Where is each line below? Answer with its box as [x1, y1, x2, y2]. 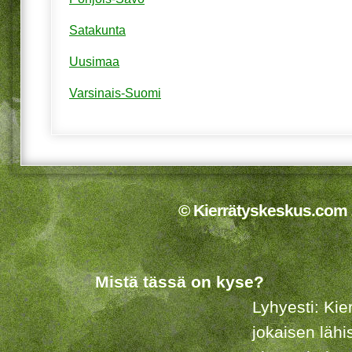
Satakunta [69, 24, 126, 38]
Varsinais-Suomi [69, 86, 161, 101]
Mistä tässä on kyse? [94, 272, 264, 291]
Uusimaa [69, 55, 119, 69]
